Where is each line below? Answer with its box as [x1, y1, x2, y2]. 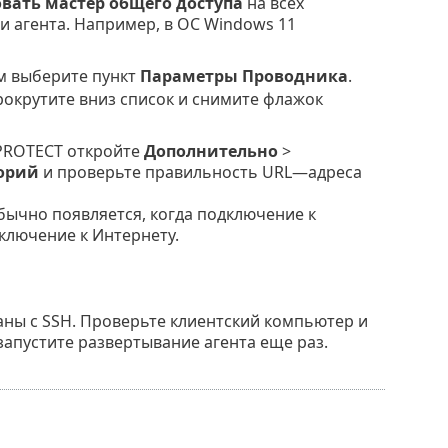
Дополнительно [143, 140, 278, 163]
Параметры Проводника [139, 65, 348, 88]
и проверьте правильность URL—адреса [38, 161, 362, 184]
